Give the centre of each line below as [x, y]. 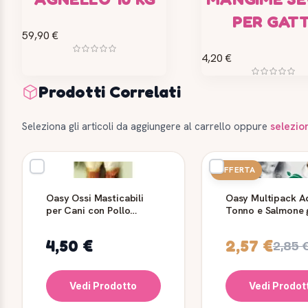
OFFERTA [236, 170]
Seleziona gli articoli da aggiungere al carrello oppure [146, 127]
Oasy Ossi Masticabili [95, 198]
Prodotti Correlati [110, 92]
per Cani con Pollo [88, 210]
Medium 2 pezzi [82, 223]
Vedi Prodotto [103, 286]
